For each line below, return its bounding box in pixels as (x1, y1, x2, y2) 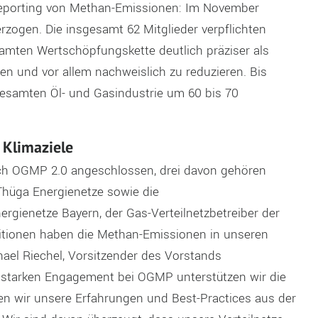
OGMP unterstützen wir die (137, 268, 286, 286)
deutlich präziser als (158, 42, 269, 60)
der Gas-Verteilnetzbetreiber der (104, 204, 280, 222)
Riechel (22, 246, 62, 265)
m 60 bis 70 (173, 84, 238, 103)
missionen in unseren (149, 225, 268, 243)
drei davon (159, 161, 221, 180)
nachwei (91, 63, 141, 82)
